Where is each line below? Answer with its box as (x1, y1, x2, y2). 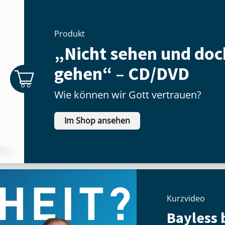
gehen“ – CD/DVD (54, 62, 189, 85)
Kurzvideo (167, 192, 205, 204)
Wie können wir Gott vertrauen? (54, 88, 201, 102)
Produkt (54, 28, 85, 40)
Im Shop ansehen (64, 115, 130, 127)
